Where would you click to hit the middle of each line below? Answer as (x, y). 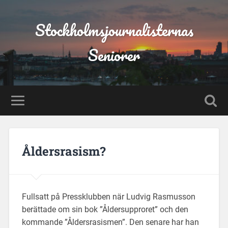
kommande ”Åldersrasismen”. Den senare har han (110, 222)
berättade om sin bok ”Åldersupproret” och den (105, 209)
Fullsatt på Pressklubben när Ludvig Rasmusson (108, 196)
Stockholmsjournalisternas (114, 30)
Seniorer (114, 55)
